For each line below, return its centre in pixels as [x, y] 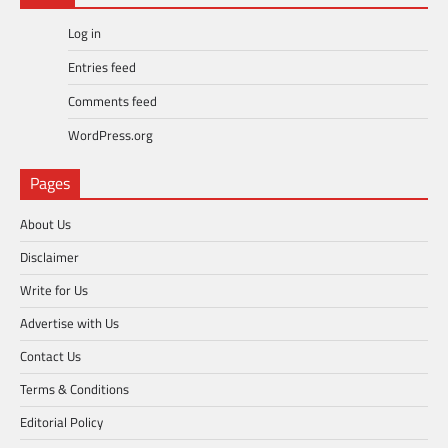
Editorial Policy [61, 422]
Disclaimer [49, 257]
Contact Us [50, 356]
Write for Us [54, 290]
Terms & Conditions [74, 389]
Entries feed [102, 67]
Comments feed [112, 101]
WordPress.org [110, 135]
